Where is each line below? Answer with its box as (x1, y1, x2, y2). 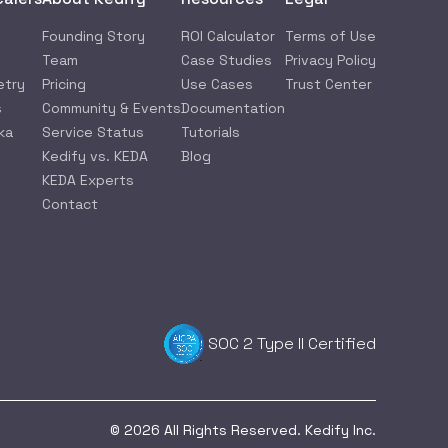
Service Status (42, 123, 144, 141)
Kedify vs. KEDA (42, 147, 148, 165)
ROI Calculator (181, 27, 275, 45)
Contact (42, 195, 98, 213)
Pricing (42, 75, 86, 93)
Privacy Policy (285, 51, 376, 69)
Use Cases (181, 75, 253, 93)
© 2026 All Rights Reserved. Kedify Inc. (110, 421, 376, 439)
